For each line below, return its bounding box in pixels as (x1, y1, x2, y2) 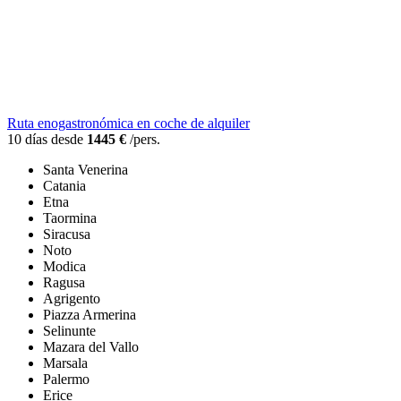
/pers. (126, 132, 160, 148)
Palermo (43, 371, 90, 388)
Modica (43, 259, 86, 275)
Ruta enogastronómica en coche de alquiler (7, 115, 250, 132)
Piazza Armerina (43, 307, 136, 323)
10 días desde (7, 132, 87, 148)
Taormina (43, 210, 97, 226)
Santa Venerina (43, 162, 128, 178)
